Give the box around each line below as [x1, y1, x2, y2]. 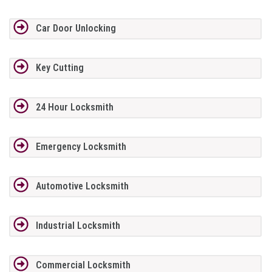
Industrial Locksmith [35, 220, 120, 232]
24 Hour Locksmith [35, 101, 114, 114]
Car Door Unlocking [35, 22, 116, 35]
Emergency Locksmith [35, 141, 126, 153]
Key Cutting [35, 62, 84, 74]
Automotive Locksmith [35, 180, 129, 192]
